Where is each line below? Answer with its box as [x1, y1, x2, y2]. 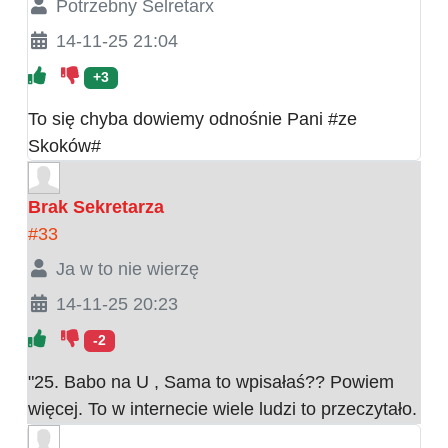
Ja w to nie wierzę [55, 259, 199, 280]
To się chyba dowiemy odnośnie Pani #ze [28, 109, 357, 130]
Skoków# [28, 136, 101, 157]
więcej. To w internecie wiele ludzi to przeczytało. [28, 399, 417, 420]
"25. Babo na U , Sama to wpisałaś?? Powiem [28, 372, 394, 393]
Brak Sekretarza [28, 197, 164, 218]
